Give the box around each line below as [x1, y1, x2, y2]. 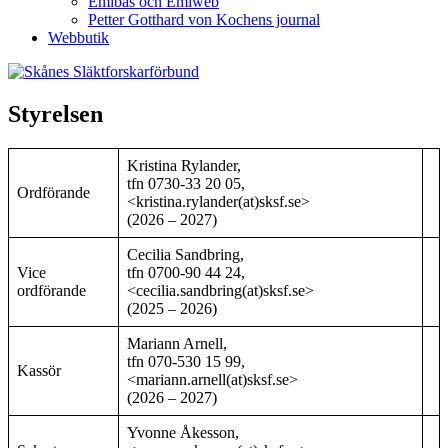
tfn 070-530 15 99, [127, 352, 245, 370]
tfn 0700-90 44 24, [127, 263, 245, 281]
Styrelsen [8, 100, 103, 127]
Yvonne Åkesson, [127, 423, 239, 441]
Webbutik [48, 29, 109, 46]
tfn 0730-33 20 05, [127, 174, 245, 192]
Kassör [17, 361, 61, 379]
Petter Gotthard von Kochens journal [88, 11, 320, 28]
